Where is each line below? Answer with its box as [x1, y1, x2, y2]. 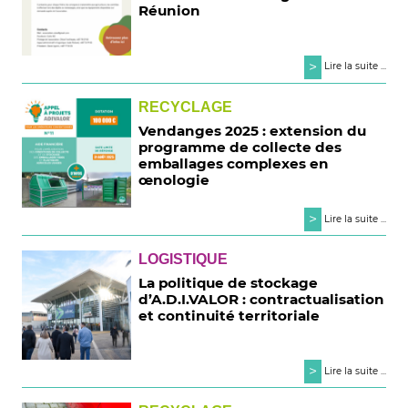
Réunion [138, 2, 201, 20]
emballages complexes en [138, 154, 330, 172]
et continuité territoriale [138, 307, 321, 325]
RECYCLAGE [138, 98, 233, 115]
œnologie [138, 170, 210, 189]
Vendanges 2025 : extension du [138, 121, 367, 139]
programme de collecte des [138, 138, 342, 156]
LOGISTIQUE [138, 251, 229, 268]
